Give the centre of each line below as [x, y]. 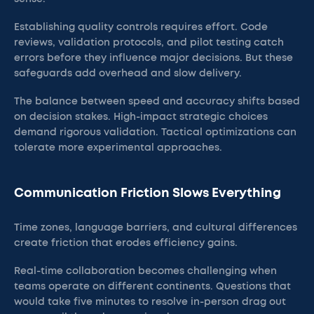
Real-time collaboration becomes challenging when [145, 271]
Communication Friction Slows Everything [148, 193]
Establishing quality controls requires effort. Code [141, 27]
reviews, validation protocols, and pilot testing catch [149, 43]
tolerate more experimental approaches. [118, 148]
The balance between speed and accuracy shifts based [157, 102]
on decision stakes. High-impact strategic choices [141, 117]
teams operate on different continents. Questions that [152, 287]
